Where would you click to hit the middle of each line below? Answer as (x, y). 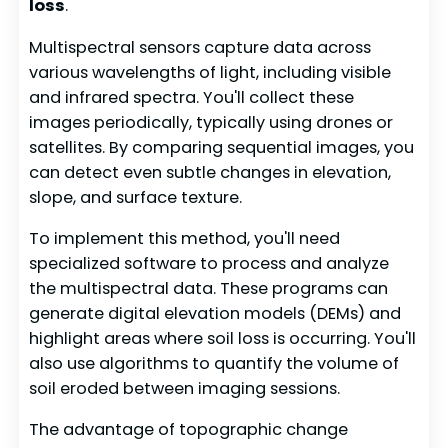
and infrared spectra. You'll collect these (192, 97)
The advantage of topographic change (189, 430)
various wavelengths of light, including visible (210, 72)
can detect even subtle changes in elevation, (210, 172)
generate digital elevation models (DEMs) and (215, 313)
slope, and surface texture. (136, 197)
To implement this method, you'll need (185, 238)
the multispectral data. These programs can (209, 288)
